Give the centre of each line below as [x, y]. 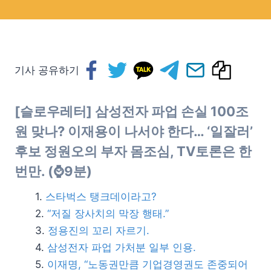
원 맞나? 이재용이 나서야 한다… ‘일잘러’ [134, 131]
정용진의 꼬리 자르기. [99, 230]
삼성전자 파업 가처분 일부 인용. [122, 247]
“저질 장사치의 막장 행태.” [108, 214]
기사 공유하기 [47, 70]
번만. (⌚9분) [53, 171]
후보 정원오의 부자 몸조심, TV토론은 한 [133, 151]
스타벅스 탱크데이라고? [101, 197]
